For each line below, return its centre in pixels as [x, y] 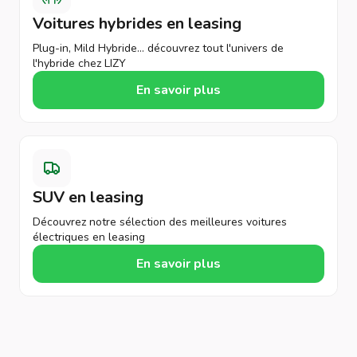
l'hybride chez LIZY [79, 63]
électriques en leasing [89, 237]
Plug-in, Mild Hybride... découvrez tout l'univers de [158, 48]
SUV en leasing [88, 197]
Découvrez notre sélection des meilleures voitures [160, 222]
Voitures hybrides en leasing [137, 24]
